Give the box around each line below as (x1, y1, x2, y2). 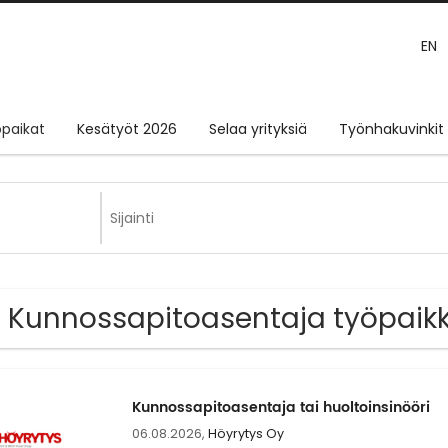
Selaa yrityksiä (209, 119, 307, 140)
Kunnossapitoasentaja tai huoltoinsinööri (131, 396, 430, 420)
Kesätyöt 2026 (77, 119, 177, 140)
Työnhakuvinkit (339, 119, 444, 140)
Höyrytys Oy (207, 425, 284, 443)
